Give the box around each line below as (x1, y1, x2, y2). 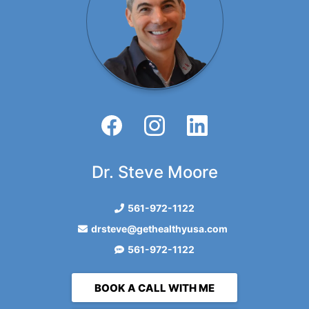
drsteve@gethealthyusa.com (91, 223, 228, 235)
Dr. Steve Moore (91, 162, 218, 182)
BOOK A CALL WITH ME (94, 281, 215, 295)
